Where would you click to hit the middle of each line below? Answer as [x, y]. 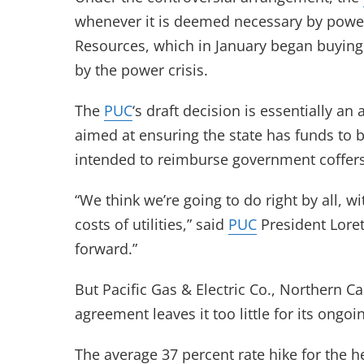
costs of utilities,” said [152, 224]
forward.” [106, 249]
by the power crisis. [141, 70]
